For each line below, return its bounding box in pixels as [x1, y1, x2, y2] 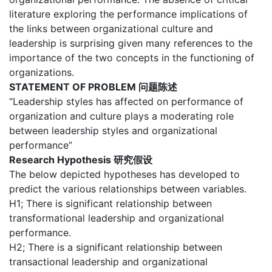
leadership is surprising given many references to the [9, 37, 253, 50]
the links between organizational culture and [9, 22, 213, 35]
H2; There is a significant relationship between [9, 241, 222, 254]
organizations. [9, 66, 74, 79]
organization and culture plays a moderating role [9, 110, 234, 123]
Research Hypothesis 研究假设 [9, 154, 152, 166]
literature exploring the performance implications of [9, 8, 248, 21]
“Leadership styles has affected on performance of [9, 95, 243, 108]
